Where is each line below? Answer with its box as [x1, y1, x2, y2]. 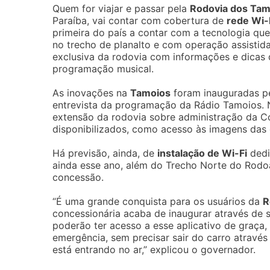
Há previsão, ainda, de [52, 147, 157, 159]
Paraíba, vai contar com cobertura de [52, 14, 227, 27]
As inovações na [52, 87, 130, 99]
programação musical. [52, 63, 154, 75]
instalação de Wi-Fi [157, 147, 247, 159]
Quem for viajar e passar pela [52, 2, 190, 14]
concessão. [52, 171, 104, 183]
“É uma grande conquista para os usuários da [52, 195, 263, 207]
